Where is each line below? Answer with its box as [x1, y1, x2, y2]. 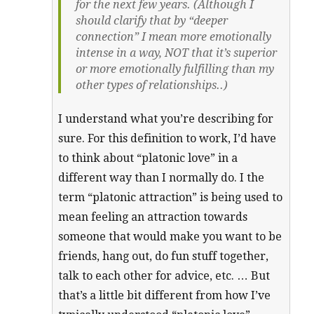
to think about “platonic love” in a [58, 151, 238, 165]
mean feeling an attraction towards [58, 210, 248, 224]
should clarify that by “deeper [75, 13, 228, 27]
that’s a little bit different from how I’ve [58, 289, 271, 303]
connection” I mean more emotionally [75, 29, 271, 43]
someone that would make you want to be [58, 230, 282, 244]
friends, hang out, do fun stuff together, [58, 250, 269, 264]
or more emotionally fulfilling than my [75, 62, 274, 76]
